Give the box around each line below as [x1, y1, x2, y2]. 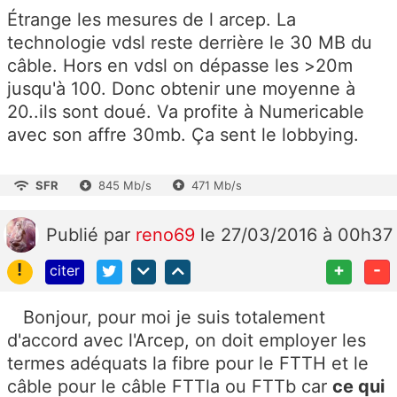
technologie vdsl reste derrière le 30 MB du [7, 31, 372, 53]
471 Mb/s [191, 177, 242, 192]
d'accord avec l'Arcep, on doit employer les [7, 330, 366, 352]
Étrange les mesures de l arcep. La [7, 8, 296, 30]
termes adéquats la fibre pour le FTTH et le [7, 353, 369, 375]
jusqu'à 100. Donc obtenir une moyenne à [7, 77, 355, 99]
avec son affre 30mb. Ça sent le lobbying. [7, 123, 359, 145]
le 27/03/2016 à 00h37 [200, 223, 393, 245]
